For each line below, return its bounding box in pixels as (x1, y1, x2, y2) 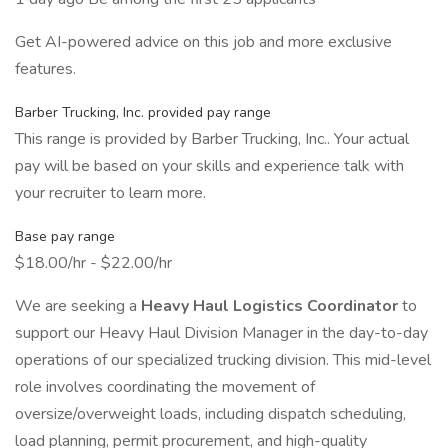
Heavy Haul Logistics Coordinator (141, 295, 402, 317)
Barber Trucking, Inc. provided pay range (15, 103, 271, 122)
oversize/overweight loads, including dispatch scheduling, (15, 403, 406, 425)
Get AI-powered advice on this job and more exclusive (15, 31, 392, 53)
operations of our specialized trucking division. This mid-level (15, 349, 431, 371)
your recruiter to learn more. (15, 182, 206, 204)
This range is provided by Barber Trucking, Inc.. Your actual (15, 128, 409, 150)
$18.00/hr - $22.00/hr (15, 252, 172, 274)
